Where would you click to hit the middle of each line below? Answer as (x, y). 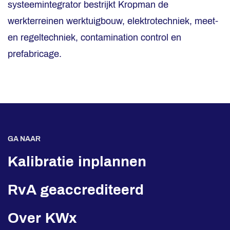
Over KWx (42, 218)
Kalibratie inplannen (77, 161)
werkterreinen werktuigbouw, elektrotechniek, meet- (113, 21)
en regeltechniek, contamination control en (94, 37)
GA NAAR (24, 139)
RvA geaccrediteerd (76, 190)
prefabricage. (35, 54)
